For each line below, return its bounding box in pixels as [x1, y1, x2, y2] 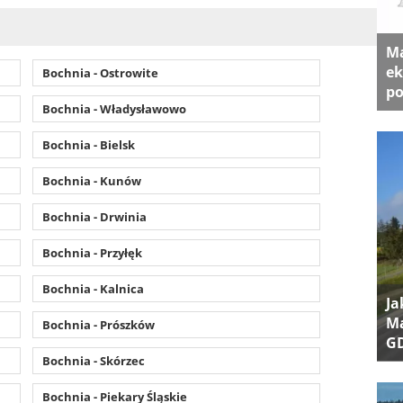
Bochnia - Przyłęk [41, 244, 142, 261]
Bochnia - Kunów [41, 172, 141, 189]
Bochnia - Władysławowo [41, 100, 186, 117]
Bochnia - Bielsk [41, 136, 135, 153]
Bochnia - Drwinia [41, 208, 147, 225]
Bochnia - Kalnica [41, 280, 144, 297]
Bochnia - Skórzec [41, 352, 145, 369]
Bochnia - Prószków [41, 316, 155, 333]
